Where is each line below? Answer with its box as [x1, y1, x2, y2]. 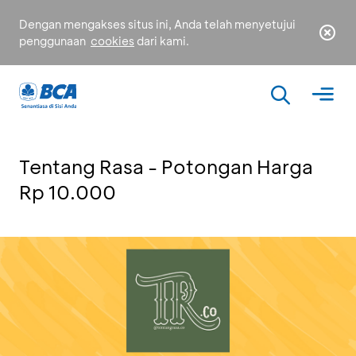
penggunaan [19, 33, 88, 48]
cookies [91, 33, 134, 48]
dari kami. [134, 33, 189, 48]
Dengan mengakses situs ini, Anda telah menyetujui [19, 17, 296, 32]
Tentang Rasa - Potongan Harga [19, 154, 313, 179]
